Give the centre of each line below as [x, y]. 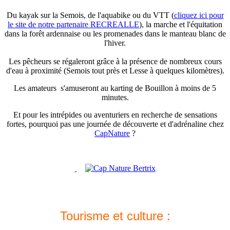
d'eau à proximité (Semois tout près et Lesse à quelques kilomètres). [115, 70]
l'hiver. [115, 43]
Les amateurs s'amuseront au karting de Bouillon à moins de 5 [115, 88]
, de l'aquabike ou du [117, 15]
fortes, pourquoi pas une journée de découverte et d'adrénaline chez [115, 124]
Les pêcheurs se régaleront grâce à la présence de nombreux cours [115, 61]
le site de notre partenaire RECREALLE [73, 24]
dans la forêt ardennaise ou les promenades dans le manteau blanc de [115, 33]
